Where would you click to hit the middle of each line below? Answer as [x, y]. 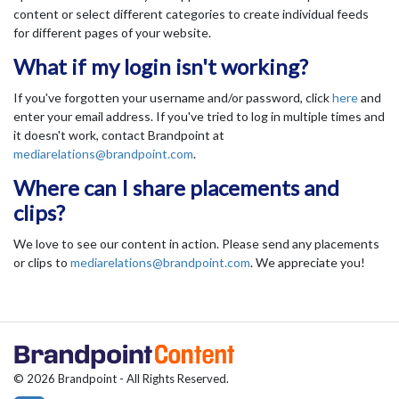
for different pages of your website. [112, 33]
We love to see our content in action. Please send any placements [196, 244]
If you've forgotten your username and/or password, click [173, 98]
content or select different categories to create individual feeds [191, 14]
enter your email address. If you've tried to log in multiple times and [199, 117]
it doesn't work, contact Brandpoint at [119, 135]
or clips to [42, 263]
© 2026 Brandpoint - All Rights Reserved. [121, 379]
